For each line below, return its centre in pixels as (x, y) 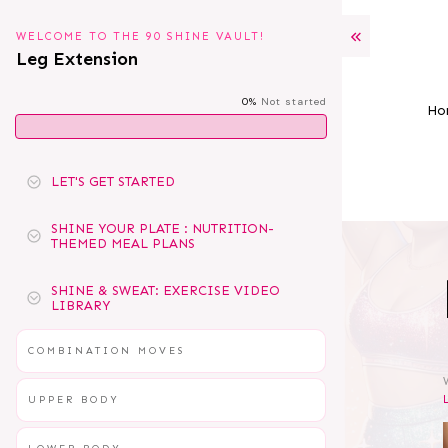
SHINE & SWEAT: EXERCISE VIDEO (165, 290)
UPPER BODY (74, 400)
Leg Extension (77, 59)
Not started (294, 101)
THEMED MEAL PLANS (123, 243)
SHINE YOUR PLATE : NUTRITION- (162, 228)
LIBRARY (80, 305)
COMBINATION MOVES (106, 351)
